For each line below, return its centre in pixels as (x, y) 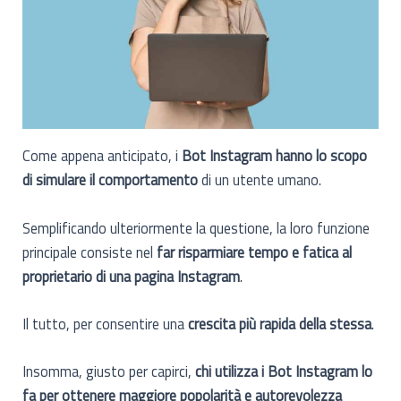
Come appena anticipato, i (102, 156)
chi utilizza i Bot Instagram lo (284, 371)
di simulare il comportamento (111, 180)
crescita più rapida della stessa (280, 323)
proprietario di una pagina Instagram (132, 276)
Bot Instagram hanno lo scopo (275, 156)
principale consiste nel (88, 252)
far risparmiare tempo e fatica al (253, 252)
